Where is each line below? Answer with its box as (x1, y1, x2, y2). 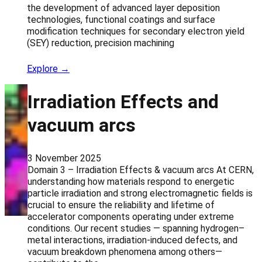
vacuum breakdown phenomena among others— (27, 246, 223, 257)
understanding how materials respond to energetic (27, 175, 235, 187)
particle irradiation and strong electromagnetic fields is (27, 187, 253, 199)
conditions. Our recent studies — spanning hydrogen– (27, 222, 245, 234)
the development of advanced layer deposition (26, 2, 220, 13)
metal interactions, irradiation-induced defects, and (27, 234, 238, 246)
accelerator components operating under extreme (27, 211, 235, 222)
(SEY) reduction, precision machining (26, 37, 174, 49)
